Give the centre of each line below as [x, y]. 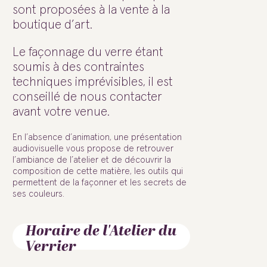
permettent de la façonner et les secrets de [100, 183]
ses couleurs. [38, 194]
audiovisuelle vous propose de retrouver [93, 149]
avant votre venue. [61, 112]
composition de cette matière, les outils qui [98, 172]
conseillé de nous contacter [87, 97]
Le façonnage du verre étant [88, 52]
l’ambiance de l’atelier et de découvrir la [92, 160]
